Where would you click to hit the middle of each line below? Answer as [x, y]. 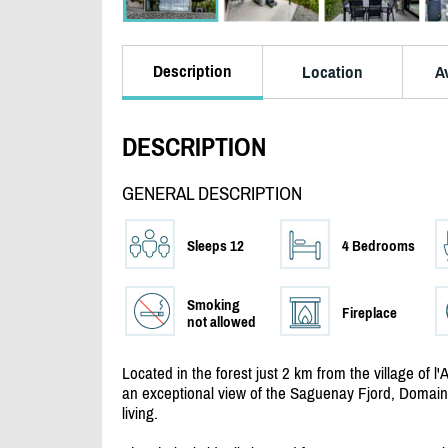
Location [332, 72]
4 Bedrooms [378, 246]
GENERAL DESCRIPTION [212, 194]
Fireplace [369, 313]
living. [140, 413]
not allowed [221, 322]
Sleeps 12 [215, 246]
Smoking [213, 305]
